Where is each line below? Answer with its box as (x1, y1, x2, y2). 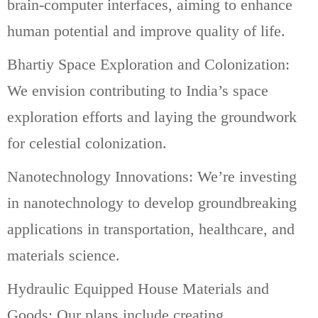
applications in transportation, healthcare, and (7, 219, 295, 238)
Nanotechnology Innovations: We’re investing (7, 167, 297, 185)
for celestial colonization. (7, 133, 167, 152)
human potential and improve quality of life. (7, 21, 285, 40)
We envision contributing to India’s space (7, 81, 268, 99)
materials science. (7, 246, 120, 264)
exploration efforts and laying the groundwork (7, 107, 297, 126)
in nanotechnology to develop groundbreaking (7, 193, 297, 212)
